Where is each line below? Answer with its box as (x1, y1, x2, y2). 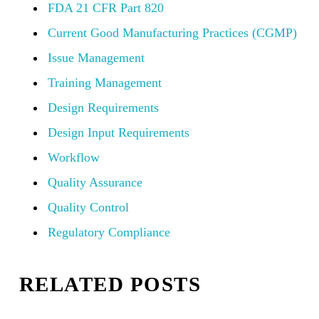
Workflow (47, 150, 100, 165)
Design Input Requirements (47, 125, 189, 140)
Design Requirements (47, 100, 159, 115)
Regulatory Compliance (47, 225, 170, 240)
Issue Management (47, 51, 145, 66)
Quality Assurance (47, 175, 142, 190)
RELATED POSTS (19, 273, 202, 296)
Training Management (47, 75, 162, 90)
